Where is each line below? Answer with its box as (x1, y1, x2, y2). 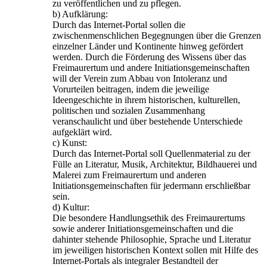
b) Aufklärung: (52, 9, 108, 20)
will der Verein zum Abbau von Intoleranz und (52, 73, 227, 84)
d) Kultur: (52, 202, 89, 213)
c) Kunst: (52, 138, 87, 148)
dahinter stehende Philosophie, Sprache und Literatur (52, 234, 251, 245)
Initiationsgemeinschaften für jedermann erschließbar (52, 181, 250, 191)
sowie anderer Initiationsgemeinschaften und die (52, 223, 233, 234)
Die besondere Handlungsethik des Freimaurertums (52, 213, 245, 223)
